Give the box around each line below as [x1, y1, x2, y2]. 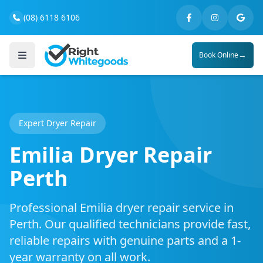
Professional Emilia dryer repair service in [9, 200, 234, 215]
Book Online [199, 50, 238, 60]
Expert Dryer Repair [19, 117, 96, 129]
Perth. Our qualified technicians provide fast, [9, 216, 251, 232]
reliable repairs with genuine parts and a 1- [9, 232, 241, 248]
